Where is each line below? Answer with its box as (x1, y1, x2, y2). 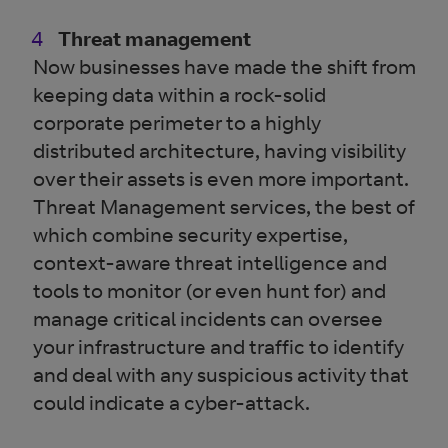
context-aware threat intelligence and (33, 250, 388, 275)
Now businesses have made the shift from (33, 54, 417, 79)
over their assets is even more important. (33, 166, 410, 191)
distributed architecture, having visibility (33, 138, 407, 163)
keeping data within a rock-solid (33, 82, 327, 107)
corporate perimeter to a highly (33, 110, 322, 135)
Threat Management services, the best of (33, 194, 416, 219)
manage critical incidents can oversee (33, 306, 384, 331)
